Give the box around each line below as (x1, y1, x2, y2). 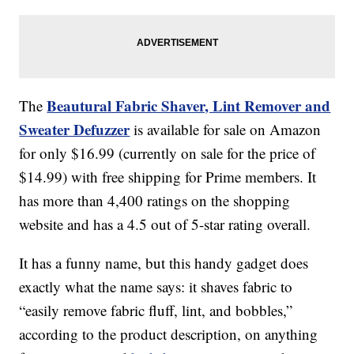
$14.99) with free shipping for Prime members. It (19, 167, 317, 187)
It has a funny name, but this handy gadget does (19, 253, 309, 273)
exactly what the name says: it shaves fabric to (19, 277, 293, 297)
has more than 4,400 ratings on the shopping (19, 190, 291, 211)
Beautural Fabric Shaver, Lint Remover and (47, 95, 331, 117)
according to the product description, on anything (19, 324, 318, 345)
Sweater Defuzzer (19, 119, 130, 141)
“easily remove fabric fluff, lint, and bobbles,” (19, 300, 293, 321)
